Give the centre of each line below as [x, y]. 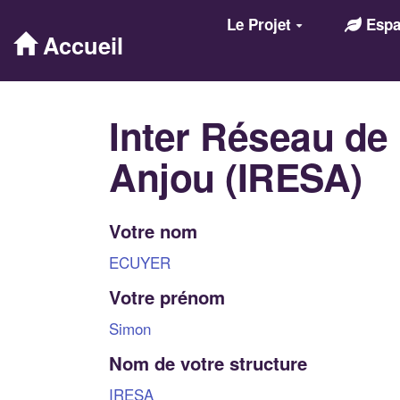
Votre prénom [167, 296]
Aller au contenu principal [113, 21]
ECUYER [140, 262]
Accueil [80, 45]
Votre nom [153, 230]
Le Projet [258, 24]
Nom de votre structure [208, 362]
